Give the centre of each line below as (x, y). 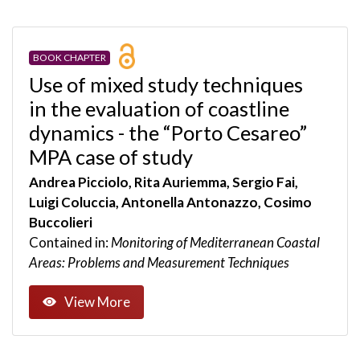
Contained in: (70, 242)
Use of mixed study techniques (166, 84)
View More (97, 302)
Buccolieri (61, 222)
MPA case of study (111, 157)
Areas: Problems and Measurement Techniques (159, 262)
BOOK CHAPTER (69, 58)
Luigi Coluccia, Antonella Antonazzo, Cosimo (170, 202)
